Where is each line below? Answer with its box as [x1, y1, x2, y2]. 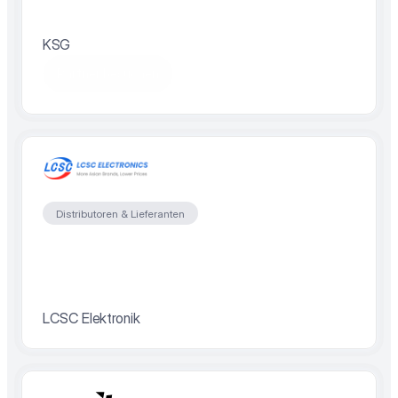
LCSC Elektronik [43, 309, 140, 327]
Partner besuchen [57, 66, 159, 81]
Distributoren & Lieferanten [56, 206, 185, 220]
